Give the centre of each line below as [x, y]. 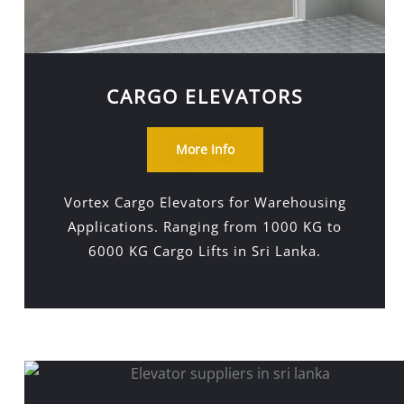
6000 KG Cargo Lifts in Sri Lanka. [205, 251]
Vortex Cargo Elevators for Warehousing [205, 202]
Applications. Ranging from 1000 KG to [205, 226]
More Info [205, 149]
